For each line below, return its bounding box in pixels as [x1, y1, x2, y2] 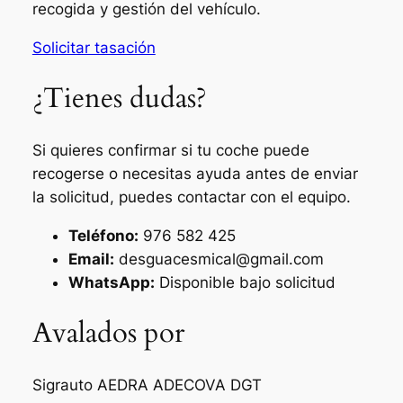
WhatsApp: [67, 273, 155, 291]
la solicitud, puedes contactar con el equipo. [31, 187, 351, 206]
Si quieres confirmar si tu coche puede [31, 140, 309, 159]
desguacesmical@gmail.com [113, 249, 324, 268]
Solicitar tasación [31, 38, 156, 57]
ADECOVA [152, 376, 226, 395]
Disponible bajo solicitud [154, 273, 336, 291]
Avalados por [31, 314, 184, 353]
